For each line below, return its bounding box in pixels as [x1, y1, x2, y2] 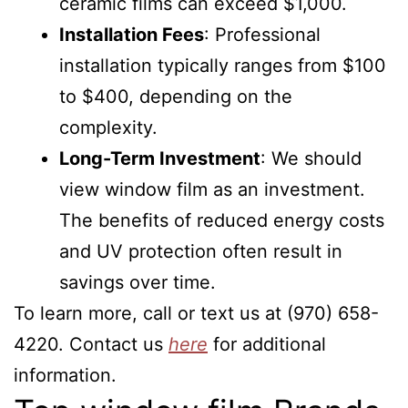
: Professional [204, 24, 321, 46]
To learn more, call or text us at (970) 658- [14, 302, 379, 324]
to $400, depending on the [59, 86, 292, 107]
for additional [208, 333, 326, 355]
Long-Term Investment [59, 148, 260, 169]
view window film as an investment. [59, 178, 365, 200]
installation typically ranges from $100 [59, 55, 386, 76]
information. [14, 364, 117, 386]
